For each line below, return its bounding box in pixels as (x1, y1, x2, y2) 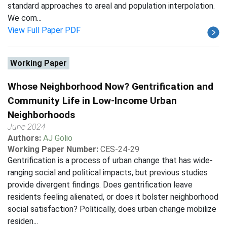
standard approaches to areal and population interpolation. (8, 1, 215, 11)
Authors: (8, 133, 43, 143)
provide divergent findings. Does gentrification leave (8, 180, 193, 190)
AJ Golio (43, 133, 72, 143)
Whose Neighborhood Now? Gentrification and (8, 81, 213, 92)
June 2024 (8, 122, 46, 132)
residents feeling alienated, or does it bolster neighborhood (8, 192, 218, 202)
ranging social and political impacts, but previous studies (8, 168, 208, 177)
